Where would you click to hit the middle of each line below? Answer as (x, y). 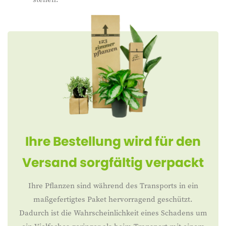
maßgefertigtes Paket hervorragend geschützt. (113, 199)
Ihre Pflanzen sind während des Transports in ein (113, 185)
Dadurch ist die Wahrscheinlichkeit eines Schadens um (113, 213)
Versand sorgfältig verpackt (113, 163)
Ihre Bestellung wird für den (113, 142)
